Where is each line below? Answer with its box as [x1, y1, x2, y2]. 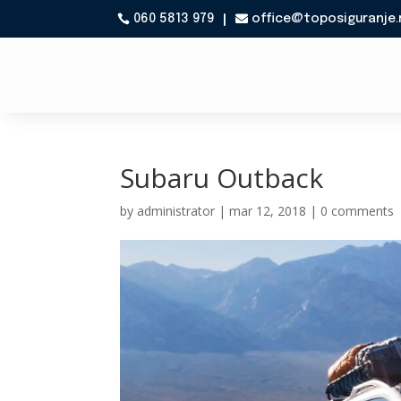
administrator [137, 202, 216, 219]
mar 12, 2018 [229, 202, 307, 219]
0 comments [320, 202, 395, 219]
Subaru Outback [120, 159, 324, 196]
